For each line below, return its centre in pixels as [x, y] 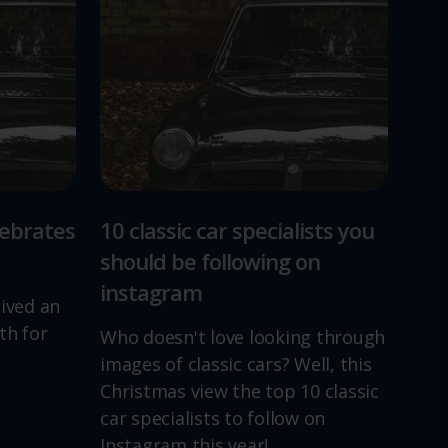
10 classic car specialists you [237, 230]
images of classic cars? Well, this [236, 364]
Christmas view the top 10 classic [239, 391]
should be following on [210, 261]
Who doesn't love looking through [242, 337]
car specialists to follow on [212, 418]
